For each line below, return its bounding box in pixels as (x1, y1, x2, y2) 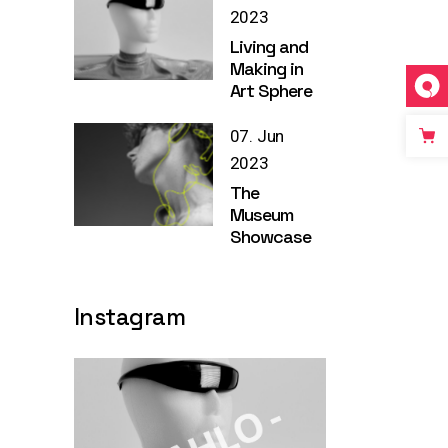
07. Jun (229, 125, 285, 146)
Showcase (229, 224, 312, 248)
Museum (229, 202, 294, 226)
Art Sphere (229, 78, 313, 102)
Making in (229, 56, 304, 80)
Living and (229, 34, 309, 58)
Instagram (73, 301, 186, 332)
